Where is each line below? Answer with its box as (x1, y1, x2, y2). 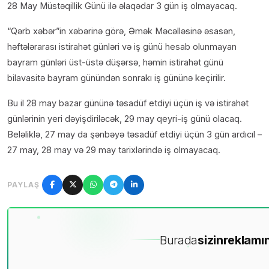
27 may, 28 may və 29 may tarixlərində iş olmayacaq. (7, 144, 220, 155)
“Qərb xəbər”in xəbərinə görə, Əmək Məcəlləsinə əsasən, (7, 25, 235, 36)
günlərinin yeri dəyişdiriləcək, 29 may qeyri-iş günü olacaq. (7, 113, 242, 124)
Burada (159, 232, 198, 247)
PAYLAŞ (7, 180, 40, 189)
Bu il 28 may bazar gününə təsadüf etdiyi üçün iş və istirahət (7, 97, 249, 108)
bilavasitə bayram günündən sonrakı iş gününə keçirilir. (7, 72, 226, 83)
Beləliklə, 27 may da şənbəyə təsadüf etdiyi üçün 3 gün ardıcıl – (7, 128, 262, 139)
